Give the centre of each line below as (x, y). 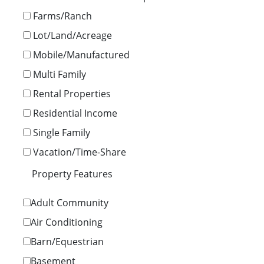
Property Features (72, 174)
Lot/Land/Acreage (72, 35)
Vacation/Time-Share (80, 152)
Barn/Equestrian (67, 242)
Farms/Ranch (62, 16)
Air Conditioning (67, 222)
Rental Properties (72, 94)
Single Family (62, 133)
